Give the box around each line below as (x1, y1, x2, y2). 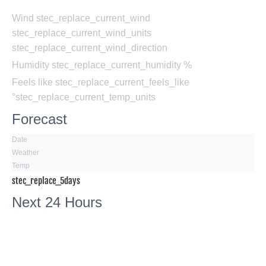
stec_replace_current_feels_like (55, 77, 189, 88)
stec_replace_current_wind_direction (12, 43, 167, 53)
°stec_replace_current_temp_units (12, 92, 156, 103)
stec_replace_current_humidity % (52, 60, 192, 71)
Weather (12, 148, 39, 157)
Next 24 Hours (12, 194, 102, 211)
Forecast (12, 111, 67, 128)
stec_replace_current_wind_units (12, 28, 151, 39)
